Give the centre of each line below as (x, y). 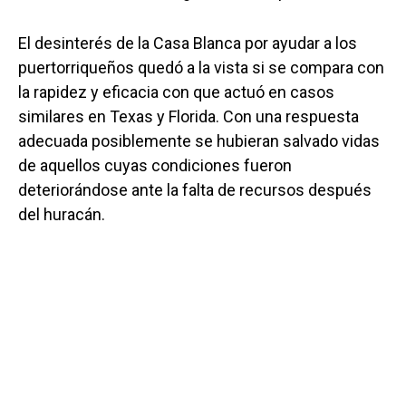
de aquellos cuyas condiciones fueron (155, 166)
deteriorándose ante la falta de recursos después (195, 190)
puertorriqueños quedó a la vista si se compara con (201, 68)
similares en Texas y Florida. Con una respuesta (188, 117)
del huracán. (62, 215)
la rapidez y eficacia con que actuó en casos (176, 92)
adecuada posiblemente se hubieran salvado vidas (199, 141)
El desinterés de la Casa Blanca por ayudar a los (188, 43)
